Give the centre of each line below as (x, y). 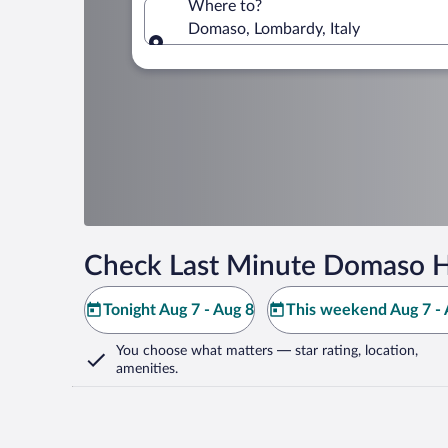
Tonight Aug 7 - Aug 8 (178, 310)
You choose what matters (194, 351)
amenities (145, 369)
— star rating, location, (345, 351)
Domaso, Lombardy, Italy (274, 28)
